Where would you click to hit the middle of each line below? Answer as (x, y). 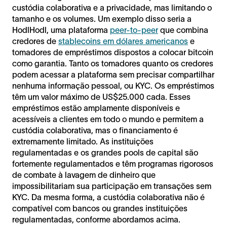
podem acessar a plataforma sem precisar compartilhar (113, 74)
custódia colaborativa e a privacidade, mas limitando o (112, 7)
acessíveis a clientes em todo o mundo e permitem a (108, 119)
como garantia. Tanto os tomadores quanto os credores (113, 63)
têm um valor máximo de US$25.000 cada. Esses (101, 97)
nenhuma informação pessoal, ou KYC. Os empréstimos (113, 85)
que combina (183, 30)
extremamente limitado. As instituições (83, 141)
